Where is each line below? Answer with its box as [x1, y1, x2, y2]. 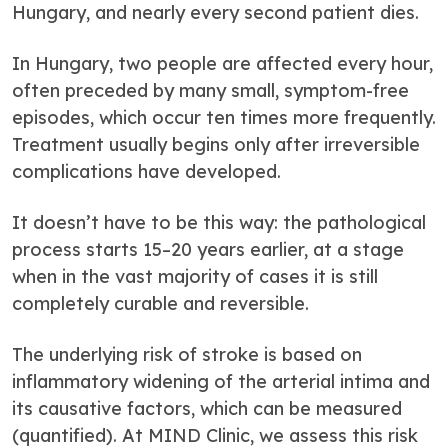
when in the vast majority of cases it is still [12, 265, 378, 288]
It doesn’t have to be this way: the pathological [12, 211, 426, 234]
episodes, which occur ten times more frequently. [12, 106, 436, 129]
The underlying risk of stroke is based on [12, 343, 362, 366]
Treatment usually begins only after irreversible [12, 133, 420, 156]
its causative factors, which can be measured [12, 397, 402, 420]
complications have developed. [12, 160, 281, 183]
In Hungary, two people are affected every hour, [12, 52, 433, 75]
